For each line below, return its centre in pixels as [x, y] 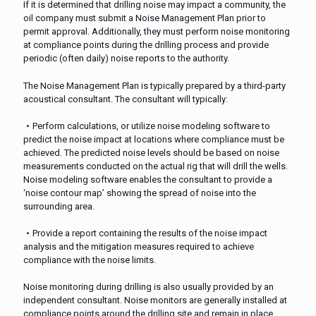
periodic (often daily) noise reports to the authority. [126, 58]
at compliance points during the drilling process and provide [146, 44]
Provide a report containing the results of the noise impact [150, 233]
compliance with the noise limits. [90, 260]
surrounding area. [59, 206]
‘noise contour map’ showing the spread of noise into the [140, 193]
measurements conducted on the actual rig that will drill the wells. [156, 166]
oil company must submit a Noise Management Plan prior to [145, 18]
